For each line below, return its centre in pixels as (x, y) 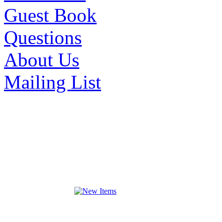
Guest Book (50, 15)
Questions (43, 37)
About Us (42, 59)
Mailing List (53, 82)
